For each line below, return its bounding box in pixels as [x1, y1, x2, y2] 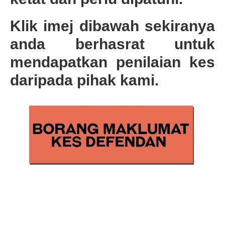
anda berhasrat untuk [10, 35, 215, 52]
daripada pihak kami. [10, 71, 159, 88]
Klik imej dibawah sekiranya [10, 17, 215, 34]
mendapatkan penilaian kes [10, 53, 215, 70]
